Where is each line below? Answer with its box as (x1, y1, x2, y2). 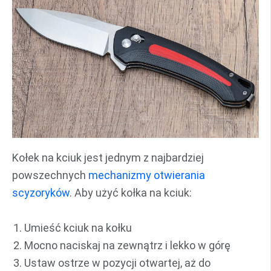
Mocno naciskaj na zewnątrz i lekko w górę (24, 238, 230, 252)
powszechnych (12, 169, 88, 182)
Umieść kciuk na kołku (24, 221, 132, 234)
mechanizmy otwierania (88, 169, 205, 182)
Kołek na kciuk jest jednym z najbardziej (12, 151, 204, 165)
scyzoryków (12, 186, 70, 200)
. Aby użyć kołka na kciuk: (70, 186, 192, 200)
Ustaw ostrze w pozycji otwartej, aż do (24, 256, 211, 269)
